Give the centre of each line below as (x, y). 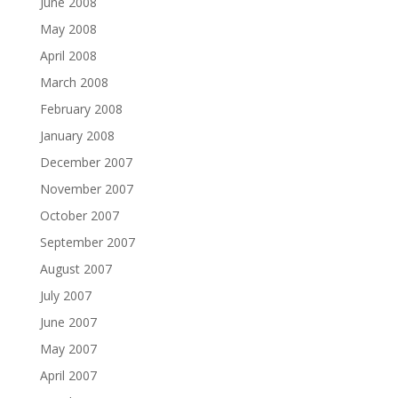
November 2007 (86, 189)
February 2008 (81, 109)
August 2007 (76, 269)
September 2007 (87, 242)
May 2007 (68, 349)
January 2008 (77, 135)
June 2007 (68, 322)
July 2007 (65, 295)
